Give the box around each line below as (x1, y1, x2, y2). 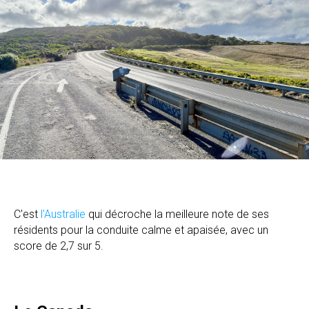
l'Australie (41, 207, 88, 221)
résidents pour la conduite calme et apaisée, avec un (14, 223, 268, 237)
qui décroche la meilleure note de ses (88, 207, 269, 221)
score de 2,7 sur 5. (14, 239, 103, 252)
